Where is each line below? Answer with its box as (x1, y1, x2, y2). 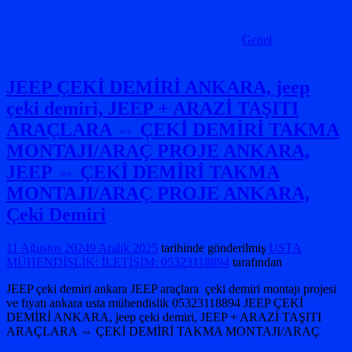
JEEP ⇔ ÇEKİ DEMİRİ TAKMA (6, 161, 280, 182)
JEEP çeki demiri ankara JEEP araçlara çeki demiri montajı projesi (6, 281, 336, 295)
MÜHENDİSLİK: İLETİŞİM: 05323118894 (6, 255, 229, 269)
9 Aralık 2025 (90, 240, 158, 255)
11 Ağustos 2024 (6, 240, 90, 255)
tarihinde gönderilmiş (158, 240, 266, 255)
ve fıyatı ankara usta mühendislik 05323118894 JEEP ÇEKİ (6, 295, 303, 310)
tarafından (229, 255, 282, 269)
